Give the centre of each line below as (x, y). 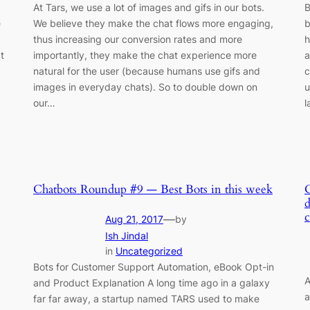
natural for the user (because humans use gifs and (147, 71)
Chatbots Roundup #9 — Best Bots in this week (153, 189)
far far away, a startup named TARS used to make (146, 298)
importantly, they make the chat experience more (145, 55)
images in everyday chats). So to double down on (145, 86)
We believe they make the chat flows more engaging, (153, 23)
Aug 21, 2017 (134, 219)
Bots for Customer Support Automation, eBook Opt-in (154, 266)
